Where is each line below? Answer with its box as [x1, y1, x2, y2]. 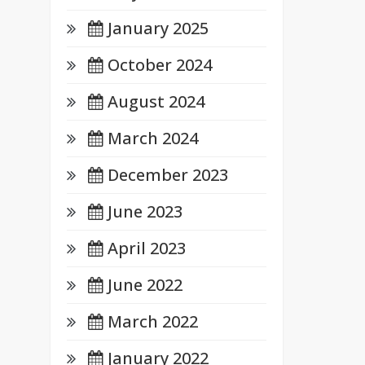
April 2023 [107, 237, 186, 259]
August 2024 [107, 90, 204, 112]
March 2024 [107, 127, 198, 149]
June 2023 [107, 200, 182, 222]
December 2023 [107, 164, 228, 186]
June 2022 [107, 274, 182, 296]
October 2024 [107, 54, 212, 76]
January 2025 [107, 17, 209, 39]
